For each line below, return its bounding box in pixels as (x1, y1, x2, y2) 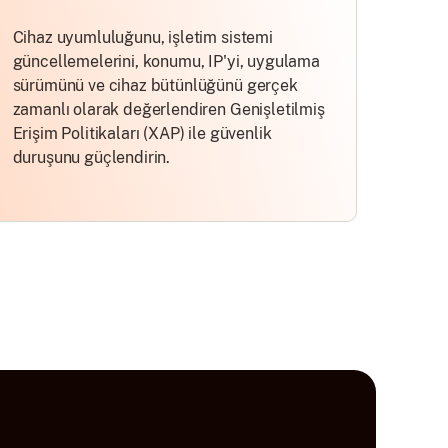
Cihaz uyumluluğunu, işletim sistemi (12, 28, 273, 47)
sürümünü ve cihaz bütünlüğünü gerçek (12, 76, 298, 95)
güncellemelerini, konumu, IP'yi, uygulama (12, 52, 320, 71)
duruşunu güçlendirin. (12, 148, 171, 167)
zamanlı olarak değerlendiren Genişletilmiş (12, 100, 325, 119)
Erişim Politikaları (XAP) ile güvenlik (12, 124, 272, 143)
